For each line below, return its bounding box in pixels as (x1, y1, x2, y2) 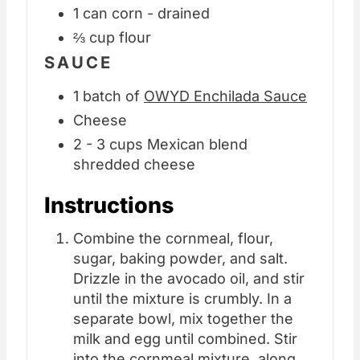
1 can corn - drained (73, 4, 210, 22)
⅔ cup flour (73, 28, 151, 46)
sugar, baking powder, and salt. (73, 250, 288, 268)
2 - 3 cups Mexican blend (73, 136, 247, 153)
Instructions (44, 192, 174, 219)
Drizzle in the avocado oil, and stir (73, 270, 305, 288)
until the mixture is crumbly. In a (73, 290, 292, 308)
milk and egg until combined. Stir (73, 330, 297, 348)
